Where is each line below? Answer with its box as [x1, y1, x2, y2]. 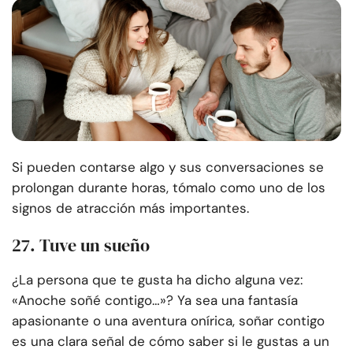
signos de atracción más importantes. [12, 199, 249, 217]
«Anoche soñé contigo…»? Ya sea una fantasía [12, 292, 298, 310]
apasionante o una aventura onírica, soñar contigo [12, 312, 325, 330]
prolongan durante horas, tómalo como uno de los [12, 179, 325, 197]
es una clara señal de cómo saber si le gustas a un [12, 333, 329, 351]
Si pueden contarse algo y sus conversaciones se [12, 158, 324, 176]
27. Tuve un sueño [12, 233, 150, 258]
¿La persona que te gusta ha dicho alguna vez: [12, 271, 303, 289]
